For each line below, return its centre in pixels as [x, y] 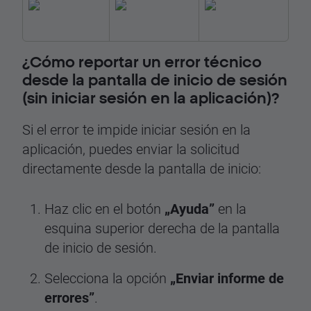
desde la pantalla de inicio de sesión [155, 79]
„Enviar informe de [227, 278]
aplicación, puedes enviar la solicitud [131, 149]
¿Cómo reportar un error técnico [142, 61]
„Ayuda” [190, 209]
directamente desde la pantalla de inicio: [142, 168]
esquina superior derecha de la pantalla [162, 228]
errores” [69, 297]
